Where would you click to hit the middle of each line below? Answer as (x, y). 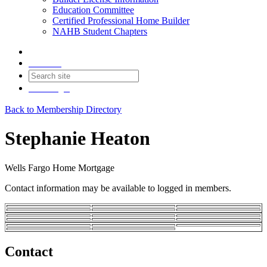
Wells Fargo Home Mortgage (60, 167)
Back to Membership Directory (63, 109)
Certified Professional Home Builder (121, 21)
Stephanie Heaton (77, 139)
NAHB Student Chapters (100, 31)
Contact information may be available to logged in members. (118, 188)
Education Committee (93, 10)
